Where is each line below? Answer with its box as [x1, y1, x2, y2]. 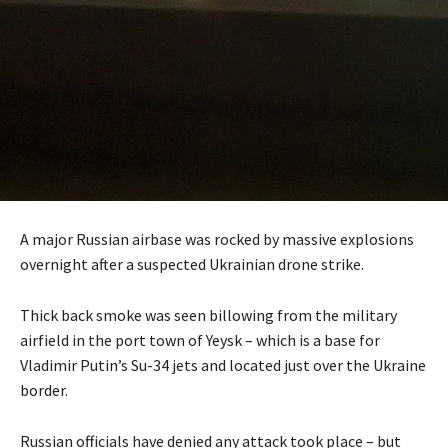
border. [20, 380, 68, 401]
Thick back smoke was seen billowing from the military [20, 305, 397, 326]
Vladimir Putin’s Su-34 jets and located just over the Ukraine [20, 355, 426, 376]
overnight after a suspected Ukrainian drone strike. [20, 254, 364, 275]
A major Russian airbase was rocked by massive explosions [20, 229, 414, 250]
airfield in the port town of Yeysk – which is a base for [20, 330, 380, 351]
